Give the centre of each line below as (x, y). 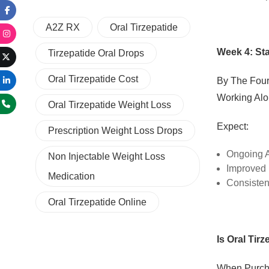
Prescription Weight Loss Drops (115, 131)
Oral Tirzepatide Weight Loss (109, 105)
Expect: (233, 126)
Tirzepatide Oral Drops (96, 53)
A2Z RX (62, 27)
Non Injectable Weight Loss (106, 156)
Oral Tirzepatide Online (97, 202)
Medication (71, 176)
